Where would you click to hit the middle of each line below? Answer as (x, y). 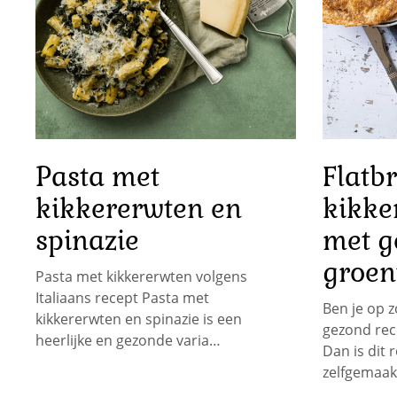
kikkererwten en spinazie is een (139, 319)
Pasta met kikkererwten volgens (141, 277)
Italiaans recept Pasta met (122, 298)
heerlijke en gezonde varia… (128, 341)
